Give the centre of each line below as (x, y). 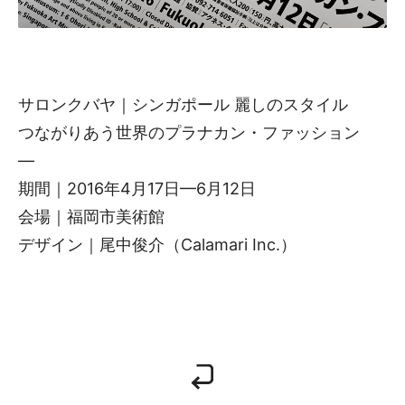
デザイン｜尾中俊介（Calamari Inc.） (157, 245)
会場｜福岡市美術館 (91, 217)
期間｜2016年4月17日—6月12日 (137, 188)
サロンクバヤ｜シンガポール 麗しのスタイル (183, 104)
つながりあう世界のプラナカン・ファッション (189, 132)
